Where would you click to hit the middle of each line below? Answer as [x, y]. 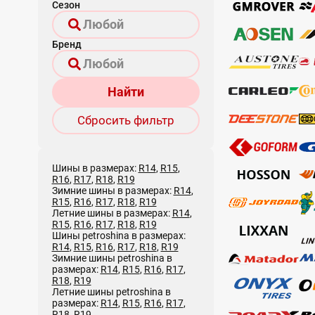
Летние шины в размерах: [112, 213]
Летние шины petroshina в [111, 291]
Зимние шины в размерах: [112, 190]
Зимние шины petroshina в [112, 258]
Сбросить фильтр [126, 120]
